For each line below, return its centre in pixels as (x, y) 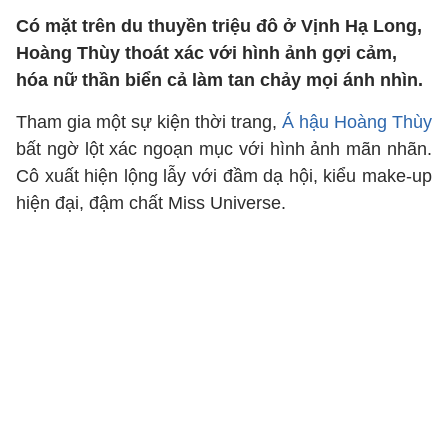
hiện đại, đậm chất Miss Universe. (151, 203)
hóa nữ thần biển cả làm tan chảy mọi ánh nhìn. (219, 80)
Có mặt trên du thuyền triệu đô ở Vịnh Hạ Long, (219, 26)
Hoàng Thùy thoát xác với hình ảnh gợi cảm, (206, 53)
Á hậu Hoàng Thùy (357, 122)
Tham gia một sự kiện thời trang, (149, 122)
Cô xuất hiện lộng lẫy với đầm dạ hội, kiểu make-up (224, 176)
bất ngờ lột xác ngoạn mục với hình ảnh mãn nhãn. (224, 149)
